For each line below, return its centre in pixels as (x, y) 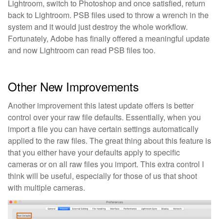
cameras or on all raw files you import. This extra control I (106, 164)
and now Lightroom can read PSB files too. (82, 50)
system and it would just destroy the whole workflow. (98, 27)
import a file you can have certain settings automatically (103, 129)
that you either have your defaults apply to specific (94, 152)
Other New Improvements (73, 87)
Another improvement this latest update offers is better (101, 105)
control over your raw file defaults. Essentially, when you (104, 117)
